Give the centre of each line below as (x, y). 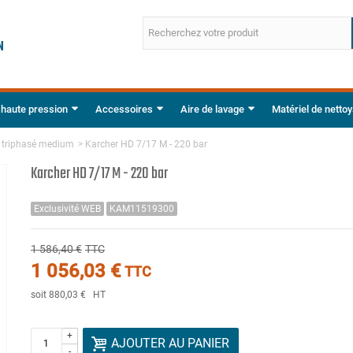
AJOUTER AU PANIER (170, 343)
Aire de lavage (212, 109)
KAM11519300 (141, 208)
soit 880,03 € (59, 294)
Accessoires (124, 109)
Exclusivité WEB (67, 208)
